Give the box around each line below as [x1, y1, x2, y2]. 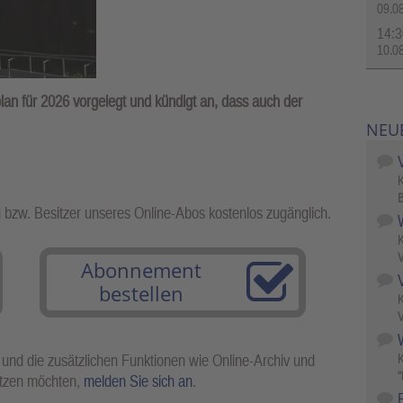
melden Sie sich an [84, 371, 193, 390]
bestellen [99, 279, 184, 307]
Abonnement [81, 255, 201, 283]
